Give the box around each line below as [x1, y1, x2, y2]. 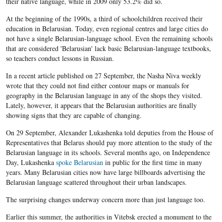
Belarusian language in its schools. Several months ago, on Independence [5, 148, 210, 158]
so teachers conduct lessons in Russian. [5, 54, 114, 63]
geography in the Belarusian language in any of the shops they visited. [5, 91, 202, 101]
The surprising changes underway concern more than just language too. [5, 195, 205, 205]
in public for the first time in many [103, 158, 202, 167]
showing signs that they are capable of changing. [5, 111, 142, 120]
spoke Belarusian [55, 158, 103, 167]
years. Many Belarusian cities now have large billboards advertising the [5, 167, 205, 177]
